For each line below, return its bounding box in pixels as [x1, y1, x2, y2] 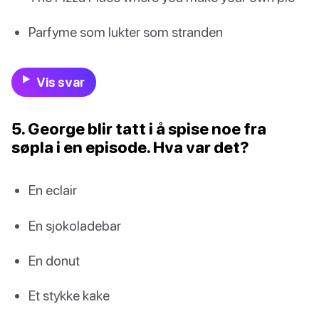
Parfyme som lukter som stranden [28, 23, 223, 41]
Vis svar [36, 75, 85, 90]
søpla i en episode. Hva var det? [11, 137, 249, 157]
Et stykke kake [28, 286, 110, 303]
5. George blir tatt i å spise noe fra [11, 119, 266, 139]
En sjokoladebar [28, 216, 121, 234]
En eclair [28, 182, 77, 199]
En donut [28, 251, 80, 268]
